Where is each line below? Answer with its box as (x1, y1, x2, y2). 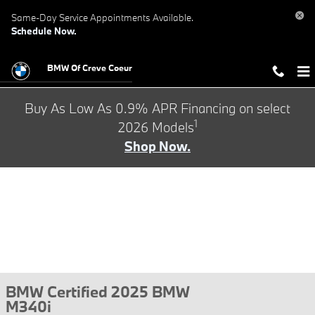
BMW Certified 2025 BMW (6, 281, 190, 302)
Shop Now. (124, 138, 191, 155)
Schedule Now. (11, 25, 77, 37)
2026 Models (117, 119, 194, 136)
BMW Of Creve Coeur (47, 62, 132, 73)
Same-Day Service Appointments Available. (11, 11, 193, 24)
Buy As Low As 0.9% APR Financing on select (25, 100, 290, 117)
